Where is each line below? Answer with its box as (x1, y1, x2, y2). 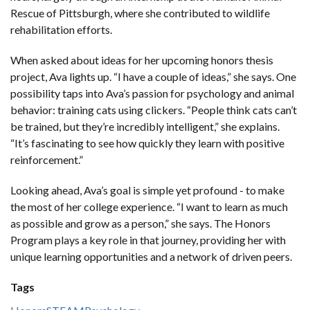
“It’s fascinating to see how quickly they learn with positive (10, 136, 284, 149)
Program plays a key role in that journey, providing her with (10, 232, 286, 246)
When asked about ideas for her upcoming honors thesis (10, 53, 273, 66)
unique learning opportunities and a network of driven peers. (10, 249, 292, 263)
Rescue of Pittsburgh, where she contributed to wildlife (10, 6, 270, 19)
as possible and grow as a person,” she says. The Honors (10, 216, 271, 230)
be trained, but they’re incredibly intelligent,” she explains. (10, 119, 280, 133)
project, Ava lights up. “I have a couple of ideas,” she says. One (10, 69, 296, 83)
